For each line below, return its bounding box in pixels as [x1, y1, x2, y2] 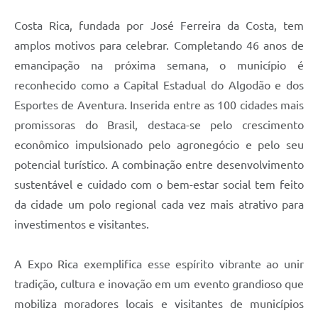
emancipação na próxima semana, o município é [14, 59, 304, 72]
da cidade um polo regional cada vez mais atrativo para [14, 198, 304, 212]
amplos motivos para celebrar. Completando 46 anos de [14, 39, 304, 53]
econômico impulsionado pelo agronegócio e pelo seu [14, 138, 304, 152]
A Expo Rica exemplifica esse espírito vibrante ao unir [14, 258, 304, 271]
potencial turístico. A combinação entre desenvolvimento [14, 158, 304, 172]
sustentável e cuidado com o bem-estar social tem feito [14, 178, 304, 192]
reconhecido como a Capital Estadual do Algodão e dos [14, 79, 304, 92]
